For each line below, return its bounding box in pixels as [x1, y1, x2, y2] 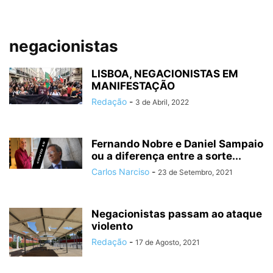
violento [91, 220, 133, 232]
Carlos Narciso [91, 166, 149, 177]
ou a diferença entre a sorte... [91, 150, 241, 162]
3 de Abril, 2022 [135, 97, 189, 107]
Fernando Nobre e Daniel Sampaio [91, 138, 263, 150]
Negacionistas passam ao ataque [91, 208, 262, 220]
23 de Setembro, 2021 [158, 168, 233, 177]
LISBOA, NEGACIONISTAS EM [91, 68, 238, 80]
